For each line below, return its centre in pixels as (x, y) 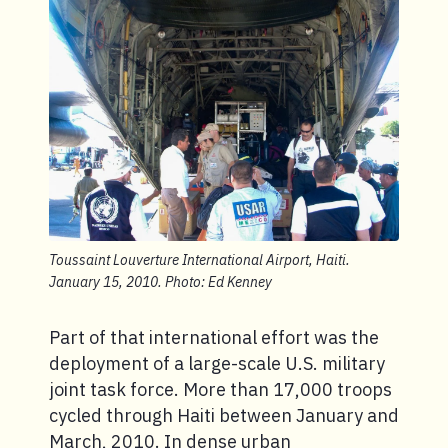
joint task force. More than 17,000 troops (220, 389)
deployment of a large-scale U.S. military (217, 363)
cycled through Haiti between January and (224, 415)
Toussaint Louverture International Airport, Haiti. (199, 259)
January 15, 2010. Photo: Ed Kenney (160, 281)
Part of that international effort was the (214, 337)
